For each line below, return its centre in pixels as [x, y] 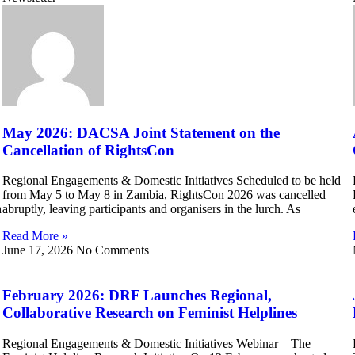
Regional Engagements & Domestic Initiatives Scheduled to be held [171, 181]
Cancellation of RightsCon [88, 150]
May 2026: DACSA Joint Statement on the [141, 132]
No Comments [112, 250]
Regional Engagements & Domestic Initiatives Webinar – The [156, 343]
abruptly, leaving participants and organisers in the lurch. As [151, 209]
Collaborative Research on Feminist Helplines [149, 313]
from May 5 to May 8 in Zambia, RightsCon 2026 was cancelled [164, 195]
